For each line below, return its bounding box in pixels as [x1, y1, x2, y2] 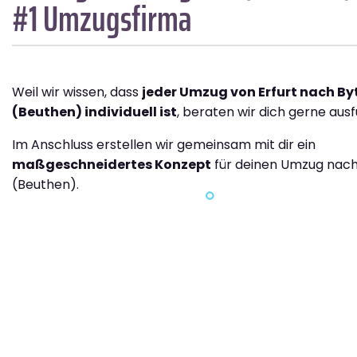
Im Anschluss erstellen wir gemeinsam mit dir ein [12, 135, 316, 155]
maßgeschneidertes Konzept [12, 155, 211, 175]
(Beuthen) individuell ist [12, 103, 177, 122]
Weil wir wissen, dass [12, 83, 142, 102]
